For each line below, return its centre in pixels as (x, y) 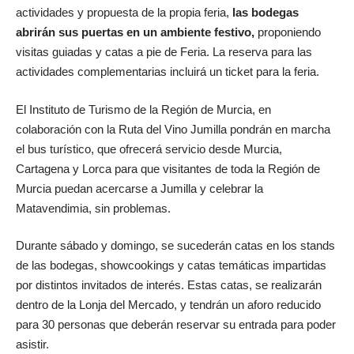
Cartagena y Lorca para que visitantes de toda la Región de (168, 168)
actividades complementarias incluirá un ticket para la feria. (168, 72)
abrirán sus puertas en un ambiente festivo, (135, 32)
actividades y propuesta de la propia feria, (124, 13)
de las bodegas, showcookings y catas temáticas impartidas (171, 265)
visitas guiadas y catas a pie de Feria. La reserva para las (164, 52)
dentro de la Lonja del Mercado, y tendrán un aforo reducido (168, 305)
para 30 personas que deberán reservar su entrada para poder (176, 325)
